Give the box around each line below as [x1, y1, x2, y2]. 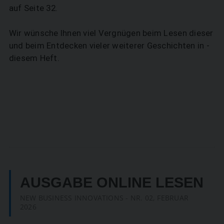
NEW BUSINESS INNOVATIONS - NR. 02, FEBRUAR [19, 192, 188, 202]
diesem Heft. [8, 52, 59, 63]
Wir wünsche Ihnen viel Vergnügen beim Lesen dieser [8, 27, 213, 38]
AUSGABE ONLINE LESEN [19, 174, 203, 190]
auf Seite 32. [8, 2, 58, 13]
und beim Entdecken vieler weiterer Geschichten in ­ [8, 40, 209, 50]
